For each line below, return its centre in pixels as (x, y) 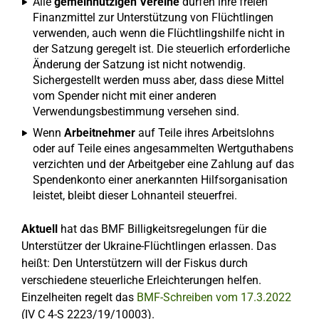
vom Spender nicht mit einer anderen (125, 96)
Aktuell (40, 229)
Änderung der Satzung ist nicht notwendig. (139, 64)
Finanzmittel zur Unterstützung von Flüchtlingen (153, 17)
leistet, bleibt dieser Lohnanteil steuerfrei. (135, 195)
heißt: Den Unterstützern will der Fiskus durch (135, 263)
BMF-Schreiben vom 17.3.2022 (214, 297)
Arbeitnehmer (100, 133)
